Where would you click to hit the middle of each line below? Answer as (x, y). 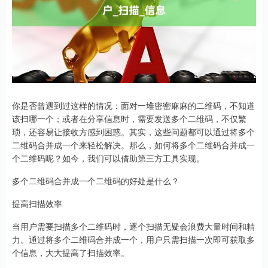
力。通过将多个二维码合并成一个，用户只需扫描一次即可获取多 (133, 239)
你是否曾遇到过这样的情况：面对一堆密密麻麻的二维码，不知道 (133, 105)
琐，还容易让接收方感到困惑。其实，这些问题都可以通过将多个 (133, 132)
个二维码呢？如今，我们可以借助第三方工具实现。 (108, 158)
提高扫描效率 (37, 203)
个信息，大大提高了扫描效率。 (71, 252)
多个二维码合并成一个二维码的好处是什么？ (96, 181)
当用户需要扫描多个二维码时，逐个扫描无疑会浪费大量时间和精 (133, 226)
